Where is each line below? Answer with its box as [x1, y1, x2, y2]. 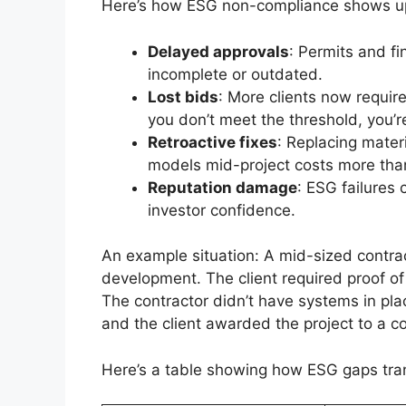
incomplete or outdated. [148, 64, 323, 83]
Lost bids [148, 87, 218, 106]
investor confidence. [148, 200, 295, 219]
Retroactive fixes [148, 132, 277, 151]
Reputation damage [148, 178, 297, 197]
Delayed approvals [148, 42, 289, 61]
